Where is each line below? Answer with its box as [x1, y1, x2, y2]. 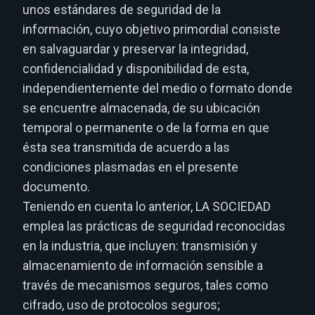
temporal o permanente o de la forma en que [22, 120, 269, 135]
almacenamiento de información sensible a [22, 258, 263, 273]
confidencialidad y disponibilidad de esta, [22, 61, 249, 76]
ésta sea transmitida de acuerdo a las [22, 140, 230, 155]
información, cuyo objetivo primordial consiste [22, 22, 281, 37]
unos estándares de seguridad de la [22, 2, 221, 17]
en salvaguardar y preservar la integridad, [22, 41, 248, 56]
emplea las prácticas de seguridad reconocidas [22, 219, 285, 233]
